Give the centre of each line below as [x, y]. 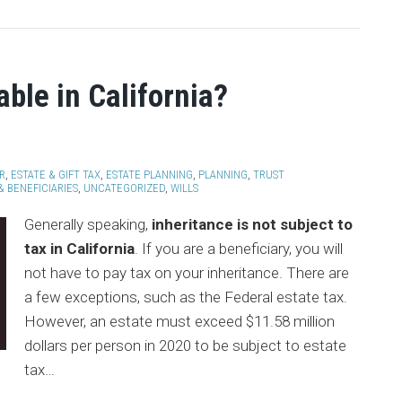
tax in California [79, 249]
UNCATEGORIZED [124, 188]
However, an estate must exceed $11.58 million [179, 321]
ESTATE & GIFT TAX [56, 175]
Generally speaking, [87, 224]
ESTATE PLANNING [149, 175]
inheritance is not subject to [252, 224]
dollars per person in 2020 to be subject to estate [185, 345]
